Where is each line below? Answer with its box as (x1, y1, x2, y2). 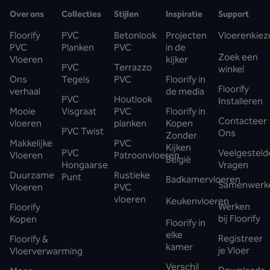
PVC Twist (61, 125, 104, 137)
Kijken (166, 141, 192, 153)
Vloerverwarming (10, 245, 83, 257)
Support (218, 8, 249, 19)
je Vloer (218, 244, 250, 256)
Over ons (10, 8, 44, 19)
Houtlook (113, 93, 152, 105)
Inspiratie (166, 8, 203, 19)
